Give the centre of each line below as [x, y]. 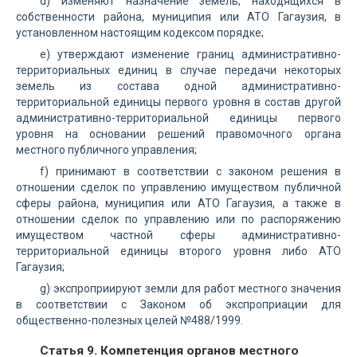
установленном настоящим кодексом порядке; [140, 33]
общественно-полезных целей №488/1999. [129, 320]
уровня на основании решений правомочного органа [178, 134]
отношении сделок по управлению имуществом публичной [178, 187]
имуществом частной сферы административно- [178, 235]
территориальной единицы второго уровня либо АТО [178, 251]
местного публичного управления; [106, 150]
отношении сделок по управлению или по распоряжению [178, 219]
